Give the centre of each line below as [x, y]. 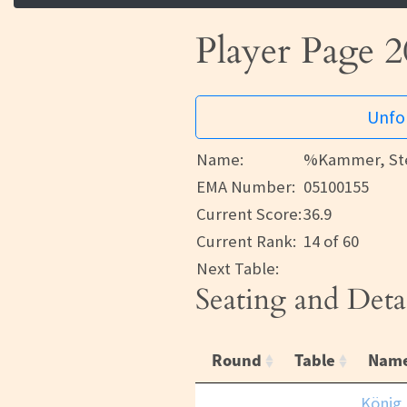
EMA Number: [246, 187]
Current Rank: [246, 242]
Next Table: [238, 269]
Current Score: [249, 214]
